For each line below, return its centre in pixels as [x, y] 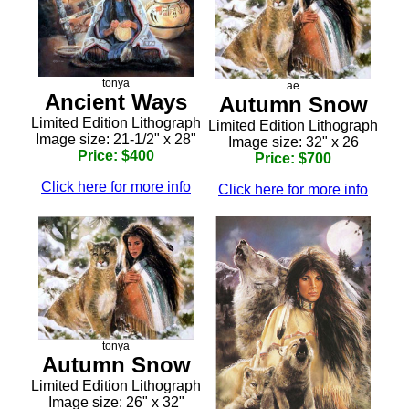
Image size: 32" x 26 [293, 142]
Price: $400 [116, 155]
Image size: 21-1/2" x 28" [116, 139]
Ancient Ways [116, 101]
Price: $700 [293, 159]
